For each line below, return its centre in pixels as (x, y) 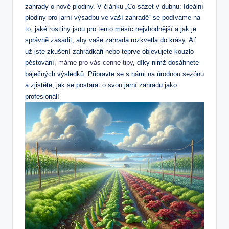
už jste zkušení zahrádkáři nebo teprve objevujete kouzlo (109, 52)
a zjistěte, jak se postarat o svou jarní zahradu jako (101, 85)
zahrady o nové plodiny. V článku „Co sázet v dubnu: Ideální (114, 7)
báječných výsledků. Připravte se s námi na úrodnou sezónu (114, 74)
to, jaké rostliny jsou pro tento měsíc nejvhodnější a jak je (111, 29)
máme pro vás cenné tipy (96, 63)
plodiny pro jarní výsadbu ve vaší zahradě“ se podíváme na (113, 18)
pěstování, (42, 63)
